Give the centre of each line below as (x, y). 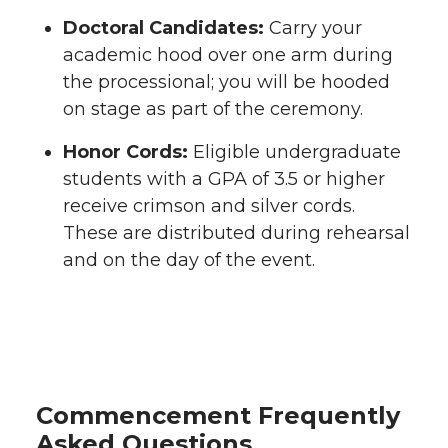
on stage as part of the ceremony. (213, 108)
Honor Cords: (125, 151)
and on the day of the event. (189, 259)
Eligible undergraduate (294, 151)
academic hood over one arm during (228, 54)
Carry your (313, 27)
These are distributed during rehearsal (236, 232)
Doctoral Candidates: (163, 27)
